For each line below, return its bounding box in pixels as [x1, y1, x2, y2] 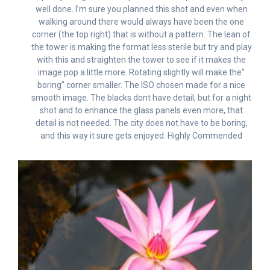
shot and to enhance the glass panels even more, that [40, 105, 243, 115]
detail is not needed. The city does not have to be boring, [35, 118, 248, 128]
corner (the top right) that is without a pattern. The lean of [32, 29, 251, 39]
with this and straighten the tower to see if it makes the [37, 54, 246, 64]
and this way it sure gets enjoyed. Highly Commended [40, 130, 242, 140]
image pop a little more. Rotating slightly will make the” [38, 67, 245, 77]
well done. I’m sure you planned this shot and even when [35, 4, 248, 14]
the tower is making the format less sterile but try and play [31, 42, 252, 52]
